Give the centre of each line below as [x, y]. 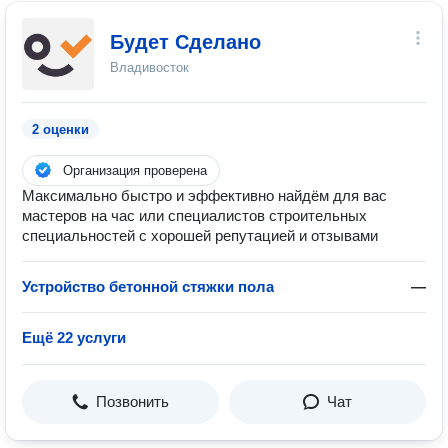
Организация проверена [135, 170]
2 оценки [60, 129]
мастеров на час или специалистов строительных [194, 215]
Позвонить [132, 401]
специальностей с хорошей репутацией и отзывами [200, 235]
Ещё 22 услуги [74, 337]
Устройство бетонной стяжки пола [148, 286]
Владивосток [149, 67]
